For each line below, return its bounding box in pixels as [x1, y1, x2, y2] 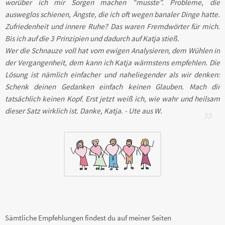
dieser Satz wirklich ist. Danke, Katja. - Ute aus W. [5, 105, 162, 116]
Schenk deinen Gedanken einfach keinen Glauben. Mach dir [5, 81, 220, 91]
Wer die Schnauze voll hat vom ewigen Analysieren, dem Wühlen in [5, 45, 220, 55]
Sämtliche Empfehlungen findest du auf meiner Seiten [5, 212, 171, 222]
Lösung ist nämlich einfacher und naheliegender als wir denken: [5, 69, 220, 79]
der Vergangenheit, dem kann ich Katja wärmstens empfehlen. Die [5, 57, 220, 67]
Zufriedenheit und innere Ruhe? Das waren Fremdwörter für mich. [5, 21, 220, 31]
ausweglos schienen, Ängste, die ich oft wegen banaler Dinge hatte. [5, 9, 220, 19]
